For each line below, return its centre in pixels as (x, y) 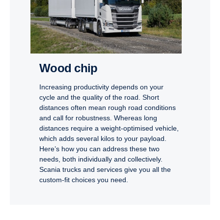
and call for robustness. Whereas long (98, 118)
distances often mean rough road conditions (108, 107)
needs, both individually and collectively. (101, 159)
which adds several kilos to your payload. (103, 138)
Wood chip (74, 68)
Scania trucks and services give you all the (105, 169)
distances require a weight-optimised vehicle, (109, 128)
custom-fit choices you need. (84, 179)
